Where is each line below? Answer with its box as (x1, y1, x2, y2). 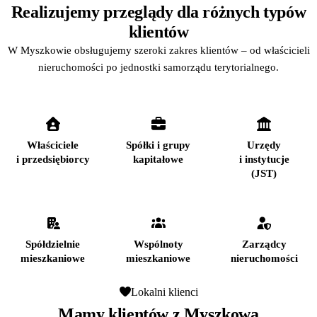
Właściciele (27, 139, 79, 151)
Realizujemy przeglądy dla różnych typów (11, 2, 306, 21)
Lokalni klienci (130, 285, 198, 298)
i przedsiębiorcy (16, 153, 90, 165)
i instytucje (238, 153, 289, 165)
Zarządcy (241, 238, 287, 250)
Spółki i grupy (126, 139, 191, 151)
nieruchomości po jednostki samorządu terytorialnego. (38, 61, 279, 73)
